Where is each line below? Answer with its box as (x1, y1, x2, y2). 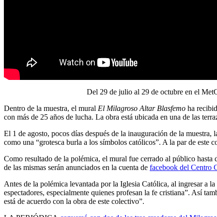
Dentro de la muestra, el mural (4, 104, 98, 113)
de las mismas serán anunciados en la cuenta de (4, 163, 150, 172)
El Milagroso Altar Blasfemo (98, 104, 186, 113)
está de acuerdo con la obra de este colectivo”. (4, 197, 144, 206)
